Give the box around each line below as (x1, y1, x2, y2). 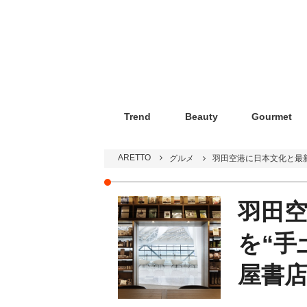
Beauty (184, 110, 218, 122)
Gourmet (251, 110, 293, 122)
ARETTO (118, 152, 151, 162)
